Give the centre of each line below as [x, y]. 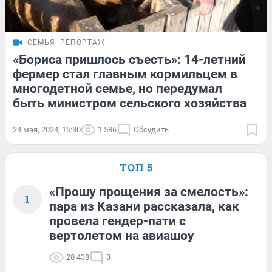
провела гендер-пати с [117, 221]
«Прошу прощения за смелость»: [149, 192]
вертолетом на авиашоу [122, 236]
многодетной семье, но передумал [117, 89]
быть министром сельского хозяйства [130, 104]
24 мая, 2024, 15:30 [47, 130]
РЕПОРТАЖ [83, 43]
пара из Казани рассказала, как [144, 207]
